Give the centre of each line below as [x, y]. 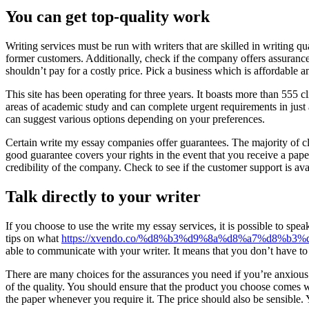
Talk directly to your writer [103, 197]
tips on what [33, 239]
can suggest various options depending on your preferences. [135, 119]
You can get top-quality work [108, 17]
